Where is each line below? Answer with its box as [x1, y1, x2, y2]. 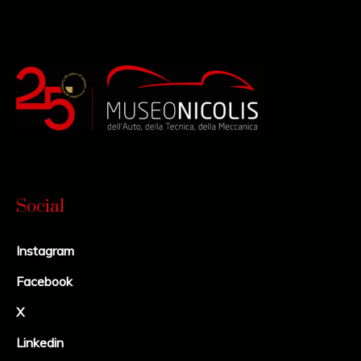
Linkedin [16, 334, 64, 351]
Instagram [16, 242, 75, 259]
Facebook [16, 272, 73, 289]
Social [16, 195, 65, 218]
